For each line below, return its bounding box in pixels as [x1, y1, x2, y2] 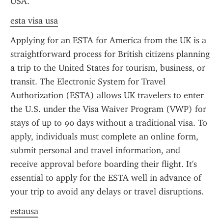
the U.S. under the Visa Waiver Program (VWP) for [10, 104, 206, 114]
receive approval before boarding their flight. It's [10, 159, 197, 169]
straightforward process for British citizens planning [10, 49, 210, 59]
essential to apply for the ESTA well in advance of [10, 172, 201, 183]
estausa [10, 206, 38, 217]
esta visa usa [10, 15, 58, 26]
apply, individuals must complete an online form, [10, 131, 198, 142]
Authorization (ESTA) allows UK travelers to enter [10, 90, 204, 101]
